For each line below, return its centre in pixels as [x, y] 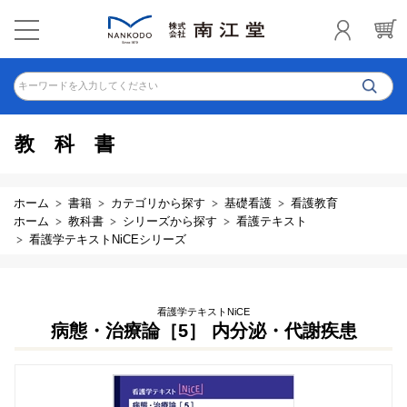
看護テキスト [272, 221]
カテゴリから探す [158, 203]
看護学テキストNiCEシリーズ [108, 239]
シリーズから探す [170, 221]
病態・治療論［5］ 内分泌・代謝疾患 [203, 331]
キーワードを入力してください [88, 85]
